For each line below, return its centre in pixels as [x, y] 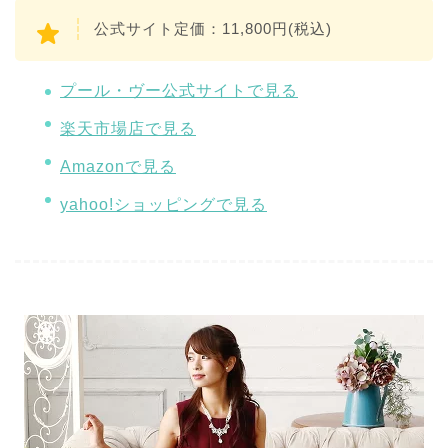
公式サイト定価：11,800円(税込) [213, 28]
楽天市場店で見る [128, 128]
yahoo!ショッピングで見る [163, 205]
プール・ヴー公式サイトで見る [179, 90]
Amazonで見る [118, 166]
